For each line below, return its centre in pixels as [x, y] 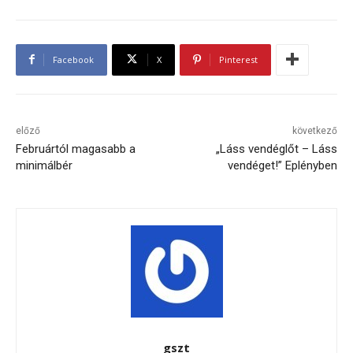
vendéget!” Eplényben [282, 165]
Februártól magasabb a [76, 149]
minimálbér [44, 165]
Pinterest [238, 59]
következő [314, 130]
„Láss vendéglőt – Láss [276, 149]
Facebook [73, 59]
